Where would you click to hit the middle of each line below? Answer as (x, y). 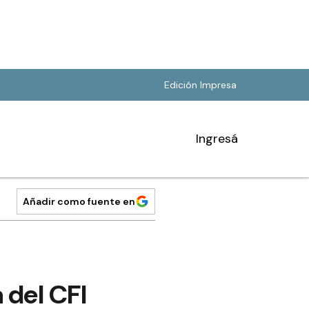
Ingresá (217, 139)
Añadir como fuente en (79, 201)
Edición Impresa (200, 85)
